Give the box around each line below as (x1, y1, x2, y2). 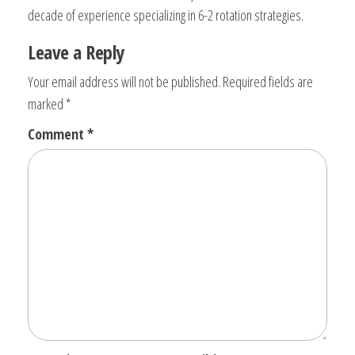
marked (28, 94, 66, 113)
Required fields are (223, 71, 313, 91)
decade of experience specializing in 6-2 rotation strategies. (28, 5, 303, 25)
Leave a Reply (28, 38, 124, 65)
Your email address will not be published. (28, 71, 220, 91)
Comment (28, 124, 87, 143)
